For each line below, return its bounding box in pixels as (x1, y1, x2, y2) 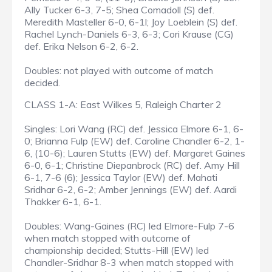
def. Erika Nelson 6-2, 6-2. (24, 40, 138, 53)
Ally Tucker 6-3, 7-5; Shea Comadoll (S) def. (24, 4, 214, 16)
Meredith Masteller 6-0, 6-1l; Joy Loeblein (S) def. (24, 16, 237, 29)
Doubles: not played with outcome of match (24, 64, 213, 77)
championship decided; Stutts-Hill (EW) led (24, 244, 209, 257)
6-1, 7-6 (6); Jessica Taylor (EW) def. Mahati (24, 171, 217, 184)
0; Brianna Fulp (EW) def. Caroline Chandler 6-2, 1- (24, 135, 245, 148)
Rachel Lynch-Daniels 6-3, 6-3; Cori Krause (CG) (24, 28, 234, 41)
